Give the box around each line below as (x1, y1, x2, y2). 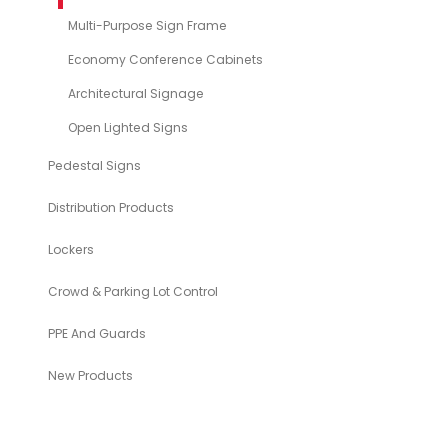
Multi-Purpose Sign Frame (67, 17, 227, 35)
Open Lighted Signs (67, 119, 188, 137)
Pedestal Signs (47, 157, 141, 175)
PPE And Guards (47, 325, 146, 343)
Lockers (47, 241, 94, 259)
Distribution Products (47, 199, 174, 217)
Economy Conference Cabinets (67, 51, 263, 69)
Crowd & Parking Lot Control (47, 283, 218, 301)
